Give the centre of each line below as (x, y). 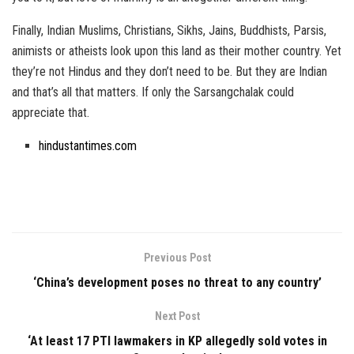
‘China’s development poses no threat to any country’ (177, 283)
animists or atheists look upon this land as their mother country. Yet (177, 51)
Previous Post (177, 258)
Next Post (177, 316)
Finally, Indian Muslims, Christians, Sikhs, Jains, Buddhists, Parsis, (169, 31)
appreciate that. (51, 113)
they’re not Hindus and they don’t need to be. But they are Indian (169, 72)
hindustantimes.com (88, 146)
